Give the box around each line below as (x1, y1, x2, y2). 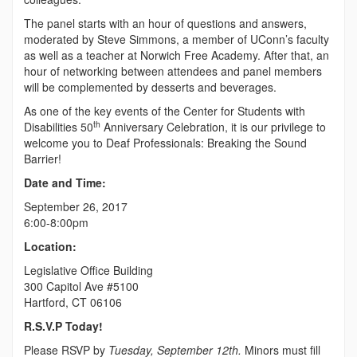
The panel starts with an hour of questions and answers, (24, 14, 307, 31)
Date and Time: (24, 174, 106, 190)
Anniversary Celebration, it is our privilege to (100, 118, 326, 135)
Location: (24, 237, 76, 254)
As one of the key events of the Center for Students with (24, 102, 305, 119)
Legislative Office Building (24, 261, 153, 278)
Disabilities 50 (24, 118, 93, 135)
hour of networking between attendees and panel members (24, 62, 322, 79)
